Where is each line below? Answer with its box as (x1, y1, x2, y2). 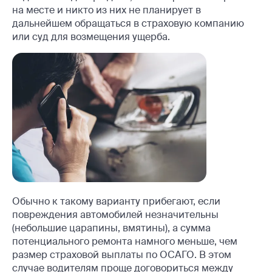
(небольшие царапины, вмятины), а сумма (12, 221, 211, 234)
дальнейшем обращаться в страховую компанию (12, 16, 244, 30)
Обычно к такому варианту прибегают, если (12, 194, 220, 208)
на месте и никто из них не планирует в (12, 3, 201, 16)
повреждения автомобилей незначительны (12, 208, 219, 221)
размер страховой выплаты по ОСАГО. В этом (12, 248, 231, 261)
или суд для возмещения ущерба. (12, 30, 170, 43)
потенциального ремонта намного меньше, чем (12, 234, 237, 248)
